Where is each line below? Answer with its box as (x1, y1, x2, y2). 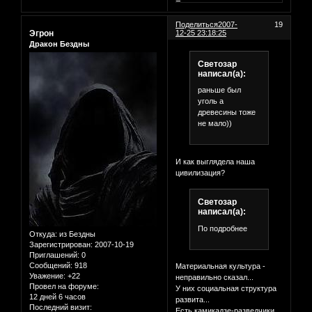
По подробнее (197, 224, 247, 233)
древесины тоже (197, 108, 256, 117)
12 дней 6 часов (29, 292, 86, 302)
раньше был (197, 86, 241, 95)
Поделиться (175, 19, 219, 29)
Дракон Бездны (29, 39, 89, 48)
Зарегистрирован (29, 240, 91, 249)
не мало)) (197, 119, 232, 128)
